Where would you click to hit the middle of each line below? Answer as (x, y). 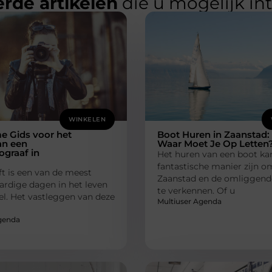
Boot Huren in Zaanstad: (213, 134)
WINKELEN (87, 119)
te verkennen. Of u (196, 190)
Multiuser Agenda (189, 201)
